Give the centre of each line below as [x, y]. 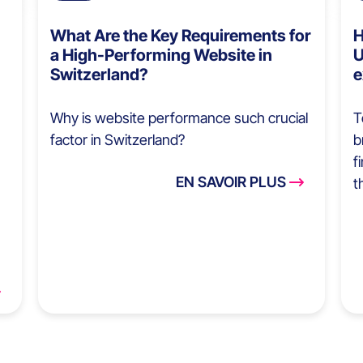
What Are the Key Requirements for [181, 36]
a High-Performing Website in [162, 56]
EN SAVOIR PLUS [231, 182]
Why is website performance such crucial [179, 118]
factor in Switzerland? [118, 140]
